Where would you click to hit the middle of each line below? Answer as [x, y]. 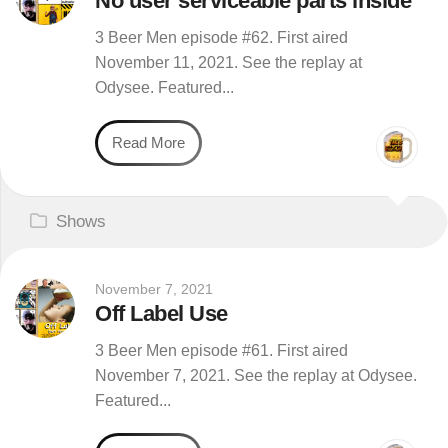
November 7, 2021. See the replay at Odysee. [256, 375]
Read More [148, 142]
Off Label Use [161, 313]
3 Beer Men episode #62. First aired [221, 37]
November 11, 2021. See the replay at [228, 62]
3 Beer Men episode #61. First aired [221, 350]
